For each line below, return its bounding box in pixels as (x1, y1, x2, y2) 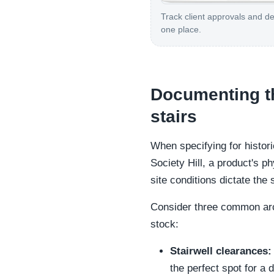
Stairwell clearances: (170, 245, 272, 257)
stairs (150, 107, 197, 126)
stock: (150, 218, 179, 230)
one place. (161, 24, 201, 35)
